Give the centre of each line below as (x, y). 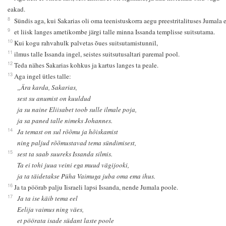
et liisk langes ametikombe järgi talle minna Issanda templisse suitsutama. (114, 32)
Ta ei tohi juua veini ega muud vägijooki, (73, 165)
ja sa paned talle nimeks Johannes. (65, 120)
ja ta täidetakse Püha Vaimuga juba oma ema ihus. (87, 176)
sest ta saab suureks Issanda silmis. (65, 154)
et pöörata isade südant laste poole (66, 220)
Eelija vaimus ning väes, (51, 209)
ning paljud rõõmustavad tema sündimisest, (77, 143)
